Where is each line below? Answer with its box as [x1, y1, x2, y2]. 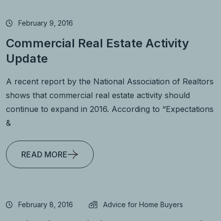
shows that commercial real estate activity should [6, 90, 190, 101]
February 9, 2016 [18, 18, 73, 27]
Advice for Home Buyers [103, 200, 183, 209]
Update [6, 51, 48, 66]
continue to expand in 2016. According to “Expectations [6, 104, 214, 114]
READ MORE [21, 149, 68, 160]
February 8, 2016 [18, 200, 73, 209]
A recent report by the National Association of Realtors [6, 76, 214, 87]
